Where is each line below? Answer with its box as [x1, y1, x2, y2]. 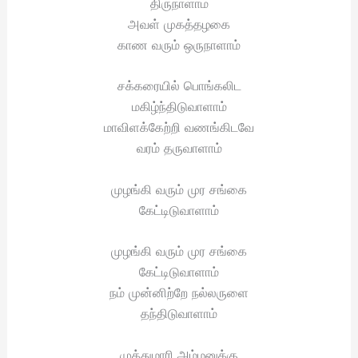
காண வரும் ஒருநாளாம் [117, 36, 241, 53]
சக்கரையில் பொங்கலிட [117, 78, 241, 94]
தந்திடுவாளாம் [141, 305, 217, 322]
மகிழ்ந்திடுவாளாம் [131, 98, 227, 115]
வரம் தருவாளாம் [136, 140, 222, 157]
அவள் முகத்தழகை [128, 15, 230, 32]
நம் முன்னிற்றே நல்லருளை [109, 284, 249, 301]
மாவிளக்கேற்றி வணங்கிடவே [104, 119, 254, 136]
